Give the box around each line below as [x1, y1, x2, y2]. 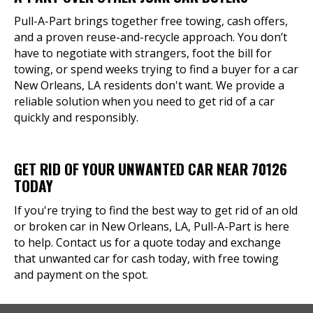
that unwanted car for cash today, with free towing [14, 251, 279, 266]
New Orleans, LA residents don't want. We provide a [14, 78, 284, 93]
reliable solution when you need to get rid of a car [14, 94, 275, 109]
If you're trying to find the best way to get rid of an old [14, 203, 298, 218]
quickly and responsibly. [14, 110, 138, 125]
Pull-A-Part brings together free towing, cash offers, [14, 13, 288, 29]
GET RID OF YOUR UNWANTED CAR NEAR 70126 [14, 158, 287, 180]
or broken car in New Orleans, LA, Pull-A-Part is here [14, 219, 289, 234]
